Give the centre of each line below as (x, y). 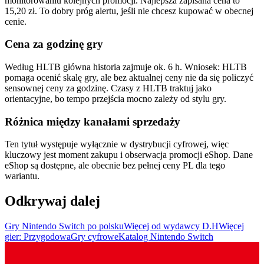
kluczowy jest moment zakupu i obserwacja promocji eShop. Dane (129, 155)
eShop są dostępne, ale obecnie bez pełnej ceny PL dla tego (115, 166)
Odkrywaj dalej (52, 201)
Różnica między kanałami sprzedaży (93, 121)
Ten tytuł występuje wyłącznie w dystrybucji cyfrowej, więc (117, 144)
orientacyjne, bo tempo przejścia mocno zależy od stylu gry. (115, 99)
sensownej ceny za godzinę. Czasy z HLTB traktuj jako (108, 88)
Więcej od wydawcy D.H (171, 226)
